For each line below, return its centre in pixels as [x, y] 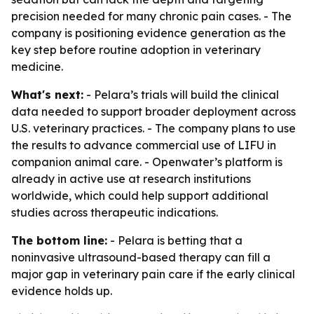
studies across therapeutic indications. [115, 212]
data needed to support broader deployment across [153, 111]
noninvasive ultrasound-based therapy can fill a [141, 257]
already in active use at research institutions [131, 179]
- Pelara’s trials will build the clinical [181, 95]
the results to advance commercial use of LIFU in [144, 145]
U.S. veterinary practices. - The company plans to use [153, 128]
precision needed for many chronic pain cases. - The [151, 16]
